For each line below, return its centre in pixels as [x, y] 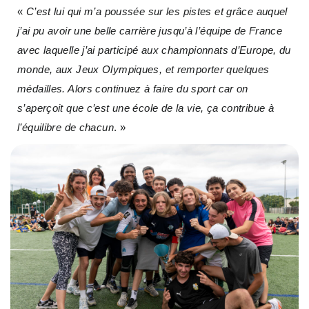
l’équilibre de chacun [66, 128]
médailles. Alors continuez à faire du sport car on [133, 89]
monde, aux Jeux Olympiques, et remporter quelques [143, 70]
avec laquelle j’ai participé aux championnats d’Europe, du [154, 50]
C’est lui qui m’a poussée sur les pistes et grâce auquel [157, 12]
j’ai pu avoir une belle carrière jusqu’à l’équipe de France [150, 31]
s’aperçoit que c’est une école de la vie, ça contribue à [146, 108]
